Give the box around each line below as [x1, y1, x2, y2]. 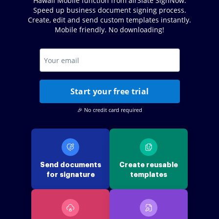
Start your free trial [70, 86, 149, 97]
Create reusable [119, 161, 178, 168]
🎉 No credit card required [77, 106, 142, 113]
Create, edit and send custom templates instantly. [28, 15, 191, 24]
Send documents [40, 161, 101, 168]
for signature [46, 171, 95, 178]
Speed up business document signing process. [33, 5, 186, 15]
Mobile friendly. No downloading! [55, 25, 164, 34]
